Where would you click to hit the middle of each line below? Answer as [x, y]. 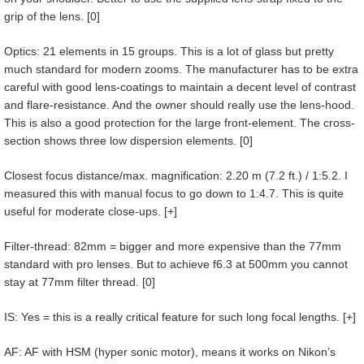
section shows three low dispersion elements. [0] [128, 140]
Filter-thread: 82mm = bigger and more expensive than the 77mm [173, 246]
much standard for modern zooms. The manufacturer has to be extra [181, 69]
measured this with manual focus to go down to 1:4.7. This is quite [174, 193]
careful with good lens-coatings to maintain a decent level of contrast [180, 87]
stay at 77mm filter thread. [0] [80, 282]
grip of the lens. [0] [52, 16]
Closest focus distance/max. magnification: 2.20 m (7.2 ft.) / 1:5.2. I [176, 175]
